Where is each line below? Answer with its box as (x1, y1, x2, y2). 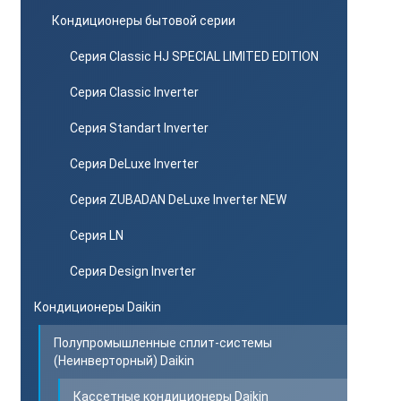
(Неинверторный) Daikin (54, 354, 194, 368)
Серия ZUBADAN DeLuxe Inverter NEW (70, 192, 286, 207)
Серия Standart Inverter (70, 121, 209, 135)
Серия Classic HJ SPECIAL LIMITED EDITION (70, 49, 319, 64)
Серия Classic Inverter (70, 85, 199, 99)
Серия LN (70, 228, 124, 243)
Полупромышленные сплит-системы (54, 336, 272, 350)
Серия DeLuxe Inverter (70, 157, 199, 171)
